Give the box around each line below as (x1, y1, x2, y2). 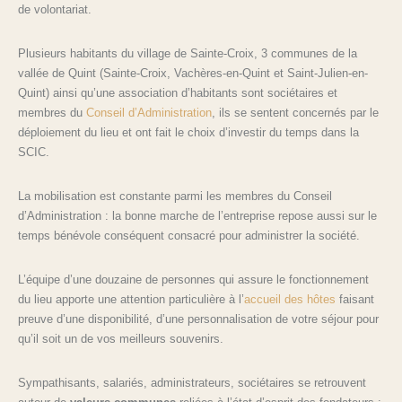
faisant (336, 292, 374, 306)
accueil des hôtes (244, 292, 336, 306)
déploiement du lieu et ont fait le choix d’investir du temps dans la (18, 125, 359, 139)
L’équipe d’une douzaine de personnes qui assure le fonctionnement (18, 272, 369, 286)
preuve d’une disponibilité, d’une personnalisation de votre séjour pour (18, 311, 379, 326)
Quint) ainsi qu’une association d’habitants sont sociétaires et (18, 85, 337, 100)
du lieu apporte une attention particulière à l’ (18, 292, 244, 306)
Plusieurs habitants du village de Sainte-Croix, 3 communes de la (18, 46, 357, 60)
